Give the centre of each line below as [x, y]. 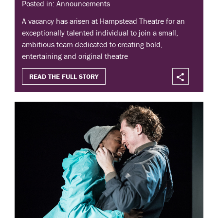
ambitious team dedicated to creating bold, [92, 45]
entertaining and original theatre [75, 56]
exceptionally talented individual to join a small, [100, 33]
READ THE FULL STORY [64, 77]
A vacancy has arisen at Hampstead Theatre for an [103, 21]
